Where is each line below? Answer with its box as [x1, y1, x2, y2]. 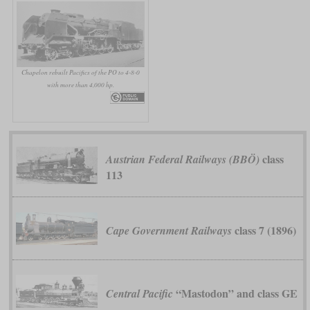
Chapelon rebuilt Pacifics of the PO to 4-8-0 [21, 68, 140, 77]
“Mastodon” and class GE [172, 284, 298, 301]
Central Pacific [105, 285, 173, 301]
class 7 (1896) [231, 221, 296, 238]
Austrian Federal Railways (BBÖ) [105, 152, 259, 167]
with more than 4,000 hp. [46, 80, 114, 90]
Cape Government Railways [105, 222, 232, 238]
